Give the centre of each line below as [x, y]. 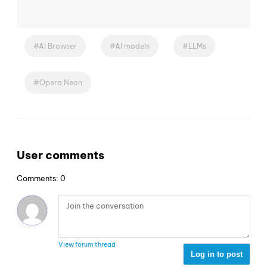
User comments [60, 155]
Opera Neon [61, 82]
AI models [132, 46]
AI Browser [58, 46]
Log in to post [217, 254]
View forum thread [87, 245]
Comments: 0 [41, 178]
